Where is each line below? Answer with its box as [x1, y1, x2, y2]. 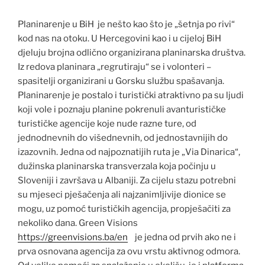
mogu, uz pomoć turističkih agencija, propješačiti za [18, 203, 231, 214]
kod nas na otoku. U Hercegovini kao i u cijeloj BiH [18, 33, 221, 44]
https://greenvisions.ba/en [18, 231, 128, 243]
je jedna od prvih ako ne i [128, 231, 236, 243]
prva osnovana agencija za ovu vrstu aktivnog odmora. [18, 245, 240, 257]
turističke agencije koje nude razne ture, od [18, 118, 196, 129]
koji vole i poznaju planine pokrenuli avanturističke [18, 104, 226, 115]
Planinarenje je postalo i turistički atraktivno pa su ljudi [18, 89, 244, 101]
